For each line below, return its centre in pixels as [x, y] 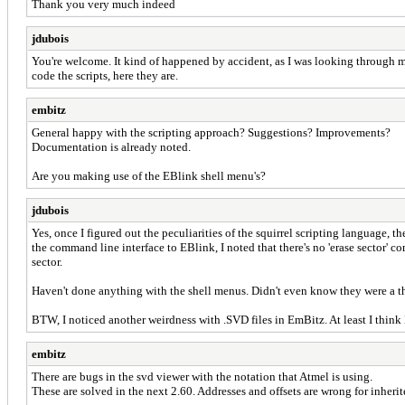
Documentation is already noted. [111, 146]
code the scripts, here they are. [105, 75]
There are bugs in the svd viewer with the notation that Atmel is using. [202, 376]
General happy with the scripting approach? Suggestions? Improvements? [211, 132]
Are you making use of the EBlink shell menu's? [149, 175]
